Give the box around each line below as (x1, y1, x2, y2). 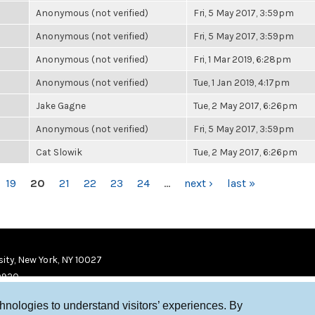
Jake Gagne (36, 100, 86, 111)
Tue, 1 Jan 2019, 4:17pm (193, 77, 290, 88)
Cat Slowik (36, 146, 82, 157)
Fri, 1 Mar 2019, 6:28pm (193, 53, 291, 65)
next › (184, 176, 213, 190)
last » (227, 176, 255, 190)
